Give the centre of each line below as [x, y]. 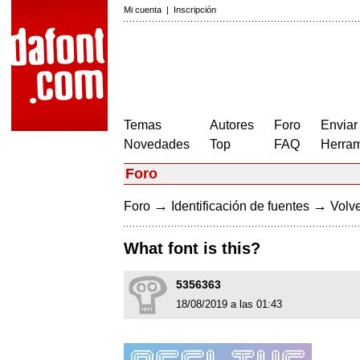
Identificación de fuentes [240, 206]
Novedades [157, 144]
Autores [232, 125]
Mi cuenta [143, 10]
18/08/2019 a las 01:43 [229, 305]
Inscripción [195, 10]
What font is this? [192, 249]
